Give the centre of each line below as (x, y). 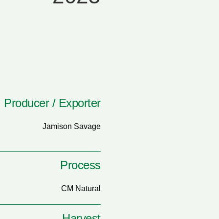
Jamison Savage (71, 126)
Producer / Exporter (52, 103)
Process (80, 165)
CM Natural (81, 188)
